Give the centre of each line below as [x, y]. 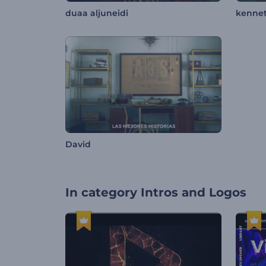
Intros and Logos [194, 193]
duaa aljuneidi [97, 13]
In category [101, 193]
